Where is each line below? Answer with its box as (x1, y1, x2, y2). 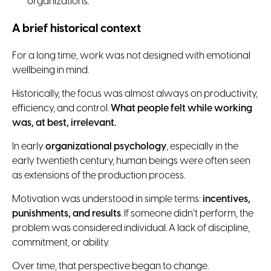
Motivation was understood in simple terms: (12, 194, 201, 204)
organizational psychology (45, 141, 166, 152)
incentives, (201, 194, 250, 204)
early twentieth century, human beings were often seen (12, 155, 250, 166)
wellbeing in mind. (12, 65, 89, 76)
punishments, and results (12, 208, 121, 219)
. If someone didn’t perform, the (121, 208, 253, 219)
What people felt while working (111, 103, 252, 114)
